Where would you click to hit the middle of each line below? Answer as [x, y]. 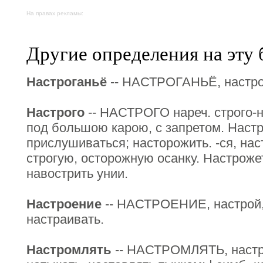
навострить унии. [77, 173]
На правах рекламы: [55, 13]
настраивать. [65, 219]
